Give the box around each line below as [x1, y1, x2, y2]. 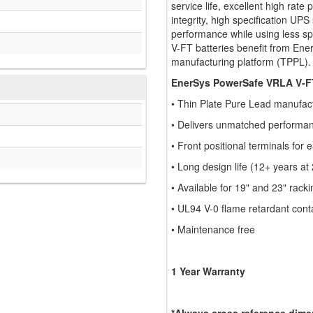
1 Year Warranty [171, 264, 245, 279]
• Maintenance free [171, 222, 255, 237]
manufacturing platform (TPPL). [171, 54, 311, 69]
